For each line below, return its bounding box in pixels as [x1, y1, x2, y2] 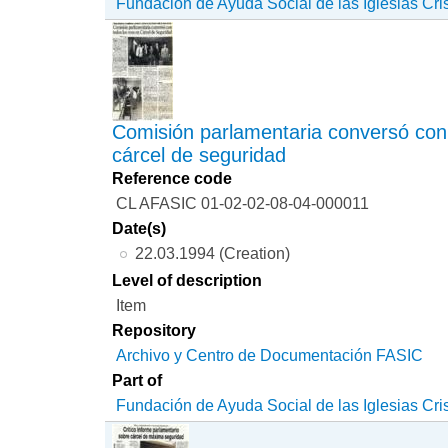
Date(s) [112, 219, 167, 238]
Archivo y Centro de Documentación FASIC [116, 345, 424, 364]
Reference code [112, 169, 233, 188]
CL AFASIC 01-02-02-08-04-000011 [116, 194, 370, 213]
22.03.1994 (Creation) [134, 244, 290, 263]
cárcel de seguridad [112, 144, 287, 167]
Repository [112, 320, 197, 339]
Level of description [112, 270, 263, 289]
